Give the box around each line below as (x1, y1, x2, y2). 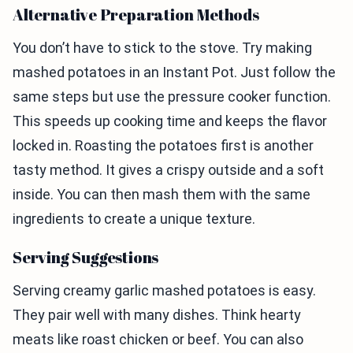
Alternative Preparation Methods (13, 4, 259, 26)
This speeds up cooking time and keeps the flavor (13, 113, 327, 130)
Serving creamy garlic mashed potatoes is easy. (13, 282, 316, 299)
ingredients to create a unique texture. (13, 210, 255, 228)
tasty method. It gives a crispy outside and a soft (13, 162, 324, 179)
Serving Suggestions (13, 247, 159, 269)
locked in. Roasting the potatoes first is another (13, 137, 314, 154)
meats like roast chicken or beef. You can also (13, 331, 303, 348)
